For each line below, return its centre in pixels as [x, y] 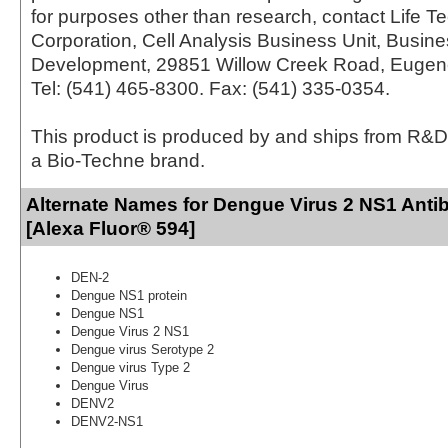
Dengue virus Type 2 [130, 367]
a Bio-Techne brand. [118, 160]
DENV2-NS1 [107, 421]
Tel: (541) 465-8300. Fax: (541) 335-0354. [210, 88]
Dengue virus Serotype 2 [142, 349]
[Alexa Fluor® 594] [110, 228]
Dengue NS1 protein [129, 295]
